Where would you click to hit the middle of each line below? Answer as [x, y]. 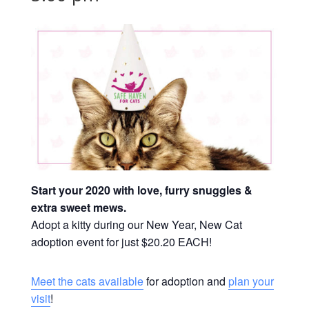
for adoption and [186, 281]
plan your [251, 281]
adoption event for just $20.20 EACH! [121, 242]
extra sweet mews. [78, 208]
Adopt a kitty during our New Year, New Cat [136, 225]
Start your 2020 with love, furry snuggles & [141, 190]
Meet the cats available [87, 281]
